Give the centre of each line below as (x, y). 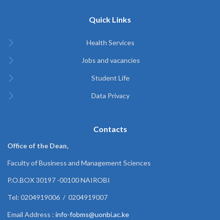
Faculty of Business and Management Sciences (79, 163)
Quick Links (110, 19)
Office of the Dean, (38, 146)
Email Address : (31, 214)
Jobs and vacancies (110, 60)
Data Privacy (110, 96)
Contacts (110, 129)
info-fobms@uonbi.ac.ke (92, 214)
